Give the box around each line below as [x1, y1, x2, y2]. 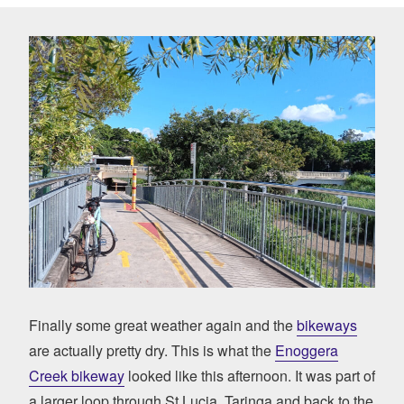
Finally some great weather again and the [29, 314, 297, 335]
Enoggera [275, 339, 338, 361]
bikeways [297, 314, 357, 335]
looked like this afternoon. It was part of [124, 364, 375, 386]
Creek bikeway [29, 364, 124, 386]
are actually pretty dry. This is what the [29, 339, 275, 361]
